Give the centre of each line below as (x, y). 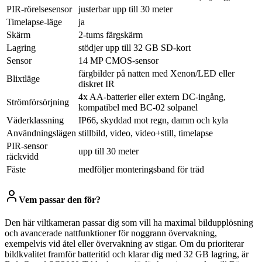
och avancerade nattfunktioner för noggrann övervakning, (111, 233)
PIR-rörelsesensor (39, 9)
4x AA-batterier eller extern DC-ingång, (152, 96)
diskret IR (96, 84)
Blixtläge (23, 78)
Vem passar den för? (60, 199)
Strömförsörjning (38, 102)
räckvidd (23, 156)
